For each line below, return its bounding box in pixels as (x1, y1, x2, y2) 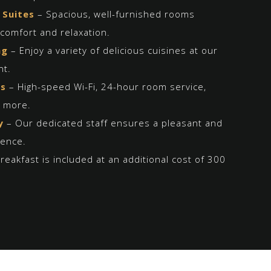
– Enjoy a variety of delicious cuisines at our (8, 44, 218, 57)
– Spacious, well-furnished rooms (34, 8, 195, 21)
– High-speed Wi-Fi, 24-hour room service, (6, 80, 206, 93)
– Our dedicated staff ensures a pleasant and (4, 117, 223, 129)
